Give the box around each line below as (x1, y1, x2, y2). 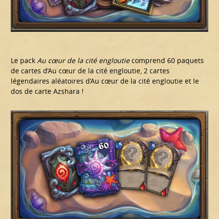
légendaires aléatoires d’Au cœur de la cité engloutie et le (11, 76, 199, 86)
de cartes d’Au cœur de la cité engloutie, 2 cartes (11, 66, 170, 75)
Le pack (11, 55, 38, 65)
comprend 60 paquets (130, 55, 204, 65)
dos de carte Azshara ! (11, 86, 84, 96)
